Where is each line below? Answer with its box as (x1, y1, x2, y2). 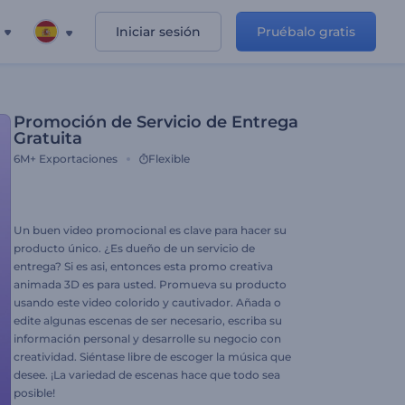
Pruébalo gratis (257, 24, 355, 40)
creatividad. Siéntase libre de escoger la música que (14, 350, 291, 363)
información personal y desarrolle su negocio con (14, 332, 281, 345)
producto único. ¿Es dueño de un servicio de (14, 241, 255, 255)
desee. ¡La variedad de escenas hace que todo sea (14, 368, 280, 381)
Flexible (148, 152, 190, 165)
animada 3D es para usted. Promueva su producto (14, 278, 287, 291)
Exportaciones (39, 152, 118, 165)
